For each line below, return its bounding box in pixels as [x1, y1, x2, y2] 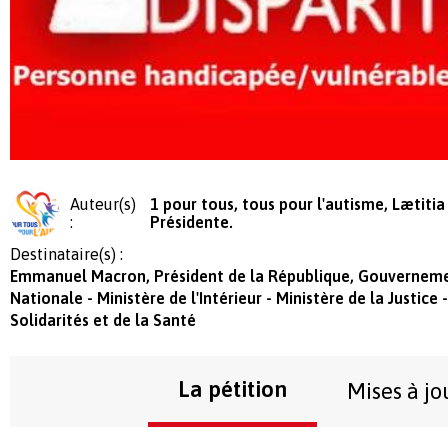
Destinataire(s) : [10, 244, 123, 263]
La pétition [177, 375, 287, 402]
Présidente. [149, 212, 233, 231]
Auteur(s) [70, 194, 136, 213]
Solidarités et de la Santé [10, 310, 196, 329]
